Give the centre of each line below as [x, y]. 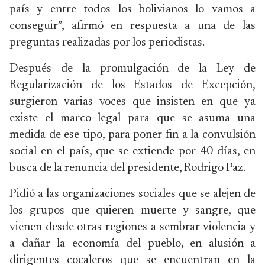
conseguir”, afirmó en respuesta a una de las [132, 26]
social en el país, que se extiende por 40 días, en [132, 151]
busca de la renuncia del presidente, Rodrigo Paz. [127, 168]
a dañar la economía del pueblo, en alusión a [132, 244]
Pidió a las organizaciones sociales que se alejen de [132, 194]
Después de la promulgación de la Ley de [132, 69]
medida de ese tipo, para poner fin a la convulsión [132, 135]
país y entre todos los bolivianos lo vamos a [132, 9]
